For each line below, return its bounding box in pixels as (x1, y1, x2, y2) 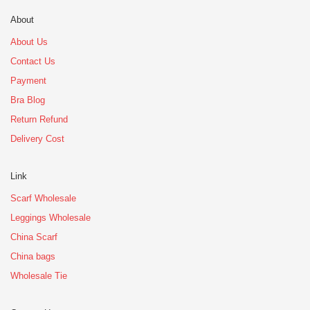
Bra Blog (10, 94, 45, 105)
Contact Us (10, 55, 55, 66)
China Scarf (10, 231, 57, 242)
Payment (10, 75, 46, 86)
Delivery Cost (10, 133, 64, 144)
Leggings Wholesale (10, 212, 91, 223)
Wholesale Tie (10, 270, 67, 281)
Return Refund (10, 113, 68, 125)
